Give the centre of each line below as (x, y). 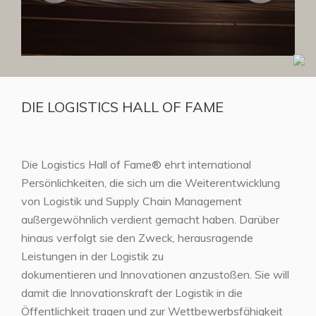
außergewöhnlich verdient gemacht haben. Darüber (150, 220)
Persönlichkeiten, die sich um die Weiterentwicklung (151, 183)
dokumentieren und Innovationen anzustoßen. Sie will (155, 275)
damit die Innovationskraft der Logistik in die (132, 293)
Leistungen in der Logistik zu (92, 256)
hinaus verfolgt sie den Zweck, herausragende (137, 238)
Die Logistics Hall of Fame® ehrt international (136, 165)
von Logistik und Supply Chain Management (132, 201)
